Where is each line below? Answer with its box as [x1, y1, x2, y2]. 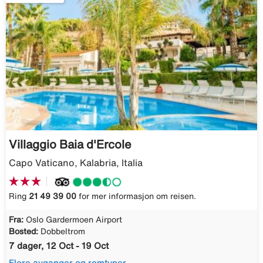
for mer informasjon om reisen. [76, 191, 196, 200]
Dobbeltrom [41, 227, 85, 235]
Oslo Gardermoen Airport [26, 215, 122, 224]
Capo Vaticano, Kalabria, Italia [9, 157, 143, 167]
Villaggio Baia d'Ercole [9, 137, 131, 150]
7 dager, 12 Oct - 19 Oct [9, 241, 109, 250]
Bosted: [9, 227, 38, 235]
